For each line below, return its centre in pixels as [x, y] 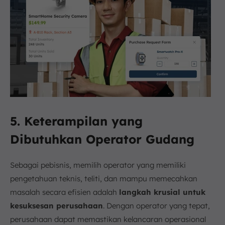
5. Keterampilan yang [76, 121]
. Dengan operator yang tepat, [156, 205]
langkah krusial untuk [162, 192]
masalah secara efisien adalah [65, 192]
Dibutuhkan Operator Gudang [102, 139]
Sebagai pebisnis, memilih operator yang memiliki [98, 165]
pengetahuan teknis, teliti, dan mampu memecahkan [104, 178]
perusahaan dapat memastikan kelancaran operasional [108, 219]
